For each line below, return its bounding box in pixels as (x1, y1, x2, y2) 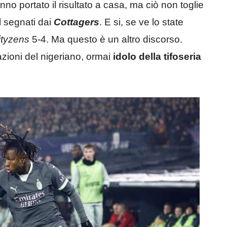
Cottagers (54, 17, 99, 28)
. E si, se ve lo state (99, 17, 183, 28)
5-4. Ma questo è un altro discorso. (29, 34, 182, 45)
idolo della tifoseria (113, 51, 201, 62)
